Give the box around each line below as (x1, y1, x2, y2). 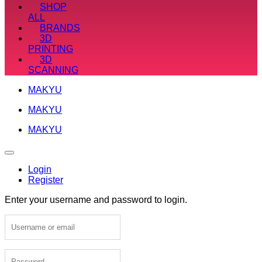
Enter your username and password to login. (5, 194, 187, 205)
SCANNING (28, 64, 78, 75)
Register (28, 174, 63, 185)
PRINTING (28, 43, 73, 54)
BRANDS (40, 22, 80, 33)
